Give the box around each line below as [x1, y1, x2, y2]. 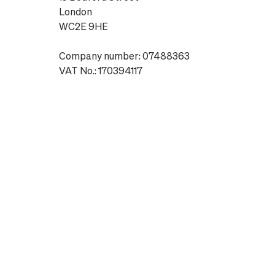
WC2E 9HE [59, 21, 108, 32]
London [59, 6, 92, 17]
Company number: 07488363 [59, 50, 190, 61]
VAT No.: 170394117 [59, 65, 142, 76]
